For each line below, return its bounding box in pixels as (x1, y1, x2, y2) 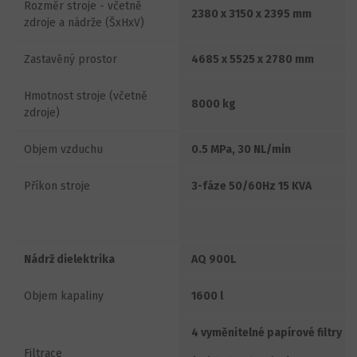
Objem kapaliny (24, 288, 104, 303)
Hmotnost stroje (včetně (24, 88, 147, 103)
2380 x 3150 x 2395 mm (191, 6, 312, 21)
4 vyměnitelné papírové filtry (191, 325, 342, 339)
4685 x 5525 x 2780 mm (191, 52, 314, 66)
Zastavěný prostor (24, 52, 117, 66)
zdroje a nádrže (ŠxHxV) (24, 15, 144, 29)
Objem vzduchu (24, 142, 103, 156)
